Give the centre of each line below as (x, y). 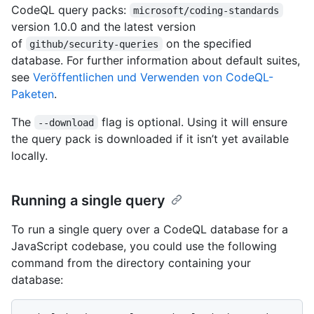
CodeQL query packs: (70, 9)
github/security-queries (94, 44)
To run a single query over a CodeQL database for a (150, 229)
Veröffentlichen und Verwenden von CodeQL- (153, 77)
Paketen (33, 94)
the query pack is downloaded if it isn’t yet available (150, 138)
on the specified (209, 43)
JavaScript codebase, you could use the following (144, 246)
